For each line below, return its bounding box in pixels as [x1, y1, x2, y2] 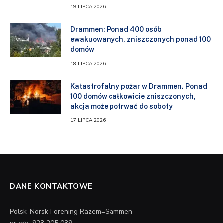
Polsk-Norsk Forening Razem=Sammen [10, 206, 132, 216]
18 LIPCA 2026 [70, 60, 106, 67]
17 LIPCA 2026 [70, 116, 106, 124]
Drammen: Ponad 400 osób [70, 25, 162, 33]
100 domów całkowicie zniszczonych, [70, 92, 196, 100]
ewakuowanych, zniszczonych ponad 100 [70, 35, 211, 43]
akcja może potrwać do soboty [70, 102, 173, 110]
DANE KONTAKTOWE [10, 181, 93, 191]
